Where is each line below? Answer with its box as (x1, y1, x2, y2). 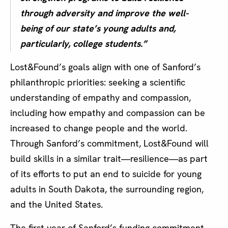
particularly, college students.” (20, 38, 147, 50)
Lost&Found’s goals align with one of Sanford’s (10, 61, 201, 73)
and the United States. (10, 198, 103, 211)
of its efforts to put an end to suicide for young (10, 168, 202, 180)
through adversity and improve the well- (20, 7, 188, 19)
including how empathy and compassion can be (10, 107, 205, 119)
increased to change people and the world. (10, 122, 187, 134)
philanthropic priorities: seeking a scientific (10, 76, 185, 89)
